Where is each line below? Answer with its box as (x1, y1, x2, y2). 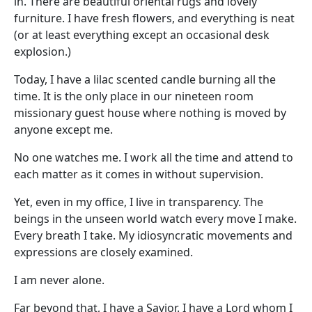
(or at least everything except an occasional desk (14, 27, 270, 42)
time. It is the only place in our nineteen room (14, 88, 253, 104)
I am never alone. (14, 272, 104, 288)
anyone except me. (14, 122, 113, 137)
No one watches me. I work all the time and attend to (14, 150, 293, 165)
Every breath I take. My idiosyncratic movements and (14, 228, 292, 243)
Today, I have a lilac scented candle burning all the (14, 72, 276, 87)
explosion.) (14, 44, 71, 59)
